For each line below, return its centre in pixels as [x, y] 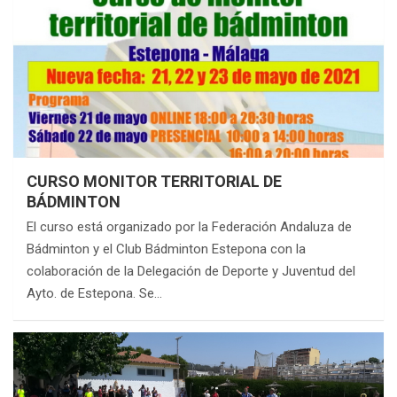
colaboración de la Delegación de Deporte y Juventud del [191, 271]
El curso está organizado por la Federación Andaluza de [189, 227]
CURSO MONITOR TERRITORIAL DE [154, 181]
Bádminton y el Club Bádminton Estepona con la [166, 249]
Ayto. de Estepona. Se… [94, 293]
